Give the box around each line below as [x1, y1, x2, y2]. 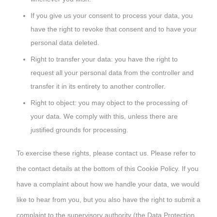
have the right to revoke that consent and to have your [30, 25, 197, 33]
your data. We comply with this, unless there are [30, 112, 178, 120]
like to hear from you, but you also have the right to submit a [16, 195, 201, 203]
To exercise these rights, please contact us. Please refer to [16, 149, 196, 157]
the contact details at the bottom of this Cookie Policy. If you [16, 164, 199, 172]
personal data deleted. [30, 38, 99, 46]
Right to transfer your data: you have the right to [30, 55, 178, 63]
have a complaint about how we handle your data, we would [16, 180, 200, 188]
